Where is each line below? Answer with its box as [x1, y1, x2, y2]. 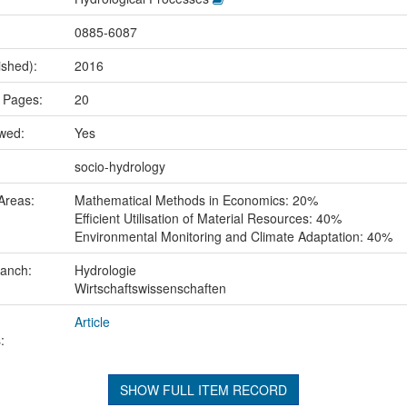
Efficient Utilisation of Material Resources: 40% [74, 209, 342, 228]
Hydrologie [74, 261, 136, 280]
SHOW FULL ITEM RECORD [119, 381, 287, 400]
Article [74, 313, 110, 332]
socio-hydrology [74, 157, 165, 176]
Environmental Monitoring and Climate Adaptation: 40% [74, 227, 392, 246]
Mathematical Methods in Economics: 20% [74, 191, 318, 210]
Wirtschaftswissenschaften [74, 279, 226, 298]
